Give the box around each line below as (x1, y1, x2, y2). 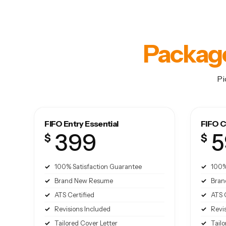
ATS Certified (54, 191, 95, 199)
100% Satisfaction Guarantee (54, 162, 142, 171)
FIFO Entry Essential (44, 119, 119, 129)
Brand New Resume (54, 177, 114, 185)
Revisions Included (54, 205, 111, 213)
